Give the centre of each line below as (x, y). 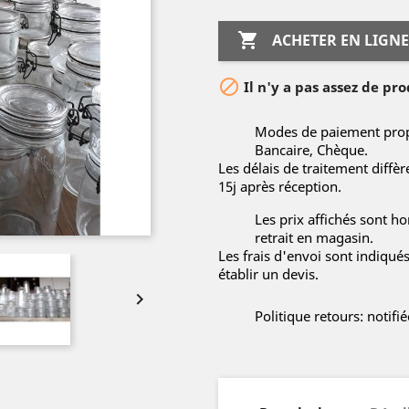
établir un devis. (268, 274)
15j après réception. (280, 186)
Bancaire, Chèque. (311, 150)
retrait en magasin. (314, 237)
